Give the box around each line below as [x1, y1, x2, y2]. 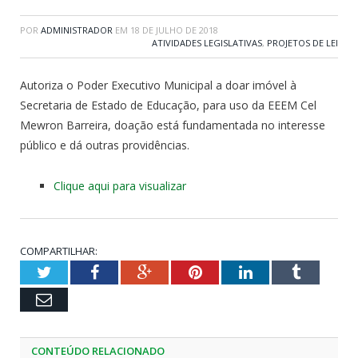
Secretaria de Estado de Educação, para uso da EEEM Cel [20, 97, 316, 113]
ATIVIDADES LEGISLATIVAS [152, 36, 262, 49]
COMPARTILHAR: [20, 243, 97, 258]
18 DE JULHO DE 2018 [130, 23, 218, 36]
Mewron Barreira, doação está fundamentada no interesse [20, 117, 325, 133]
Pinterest [201, 263, 259, 280]
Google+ [151, 263, 208, 280]
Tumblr [299, 263, 348, 280]
